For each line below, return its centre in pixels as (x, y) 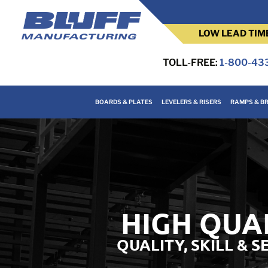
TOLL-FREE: (191, 63)
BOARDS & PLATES (124, 102)
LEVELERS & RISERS (191, 102)
